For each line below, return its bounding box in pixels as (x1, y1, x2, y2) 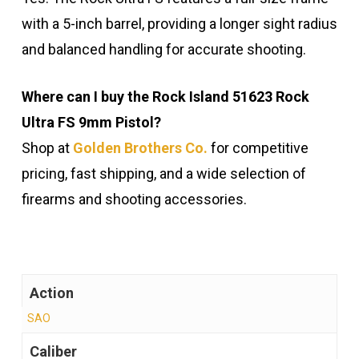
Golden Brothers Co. (72, 139, 208, 156)
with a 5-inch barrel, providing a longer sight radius (21, 14, 337, 32)
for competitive (207, 139, 309, 156)
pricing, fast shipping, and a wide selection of (21, 164, 306, 182)
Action (29, 284, 74, 301)
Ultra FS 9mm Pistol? (21, 113, 161, 131)
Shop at (21, 139, 73, 156)
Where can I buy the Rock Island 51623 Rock (21, 87, 309, 105)
